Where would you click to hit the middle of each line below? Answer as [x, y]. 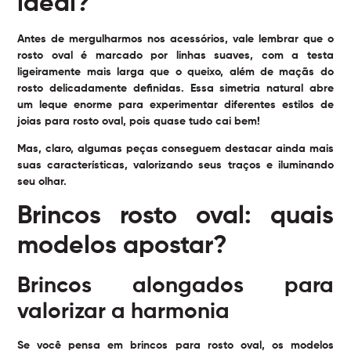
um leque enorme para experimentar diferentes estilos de [175, 105]
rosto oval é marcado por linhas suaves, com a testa [175, 55]
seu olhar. [42, 182]
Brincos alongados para [175, 286]
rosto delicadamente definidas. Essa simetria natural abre [175, 88]
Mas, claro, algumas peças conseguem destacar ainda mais [175, 149]
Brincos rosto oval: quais [175, 217]
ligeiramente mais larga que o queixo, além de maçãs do [175, 72]
